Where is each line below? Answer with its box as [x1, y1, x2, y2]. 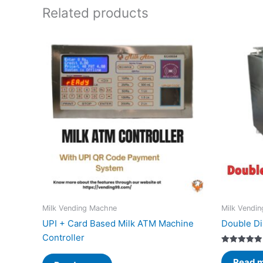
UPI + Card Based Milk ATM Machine [42, 218, 194, 230]
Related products [42, 5, 149, 21]
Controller [42, 232, 85, 244]
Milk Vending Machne [42, 203, 117, 213]
